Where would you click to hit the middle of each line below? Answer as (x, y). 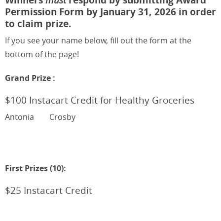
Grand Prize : (30, 78)
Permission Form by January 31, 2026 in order (110, 11)
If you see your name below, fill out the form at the (98, 40)
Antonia (19, 117)
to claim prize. (38, 23)
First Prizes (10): (36, 168)
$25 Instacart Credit (49, 190)
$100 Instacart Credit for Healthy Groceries (100, 100)
